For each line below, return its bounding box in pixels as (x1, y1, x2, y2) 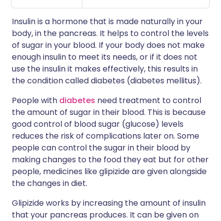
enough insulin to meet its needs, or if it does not (12, 51, 197, 63)
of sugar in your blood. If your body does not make (12, 39, 205, 51)
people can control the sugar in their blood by (12, 142, 190, 153)
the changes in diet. (12, 178, 87, 189)
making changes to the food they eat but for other (12, 154, 209, 165)
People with (12, 95, 59, 106)
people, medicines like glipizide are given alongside (12, 166, 207, 177)
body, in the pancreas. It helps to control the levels (12, 28, 209, 39)
